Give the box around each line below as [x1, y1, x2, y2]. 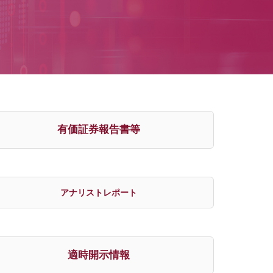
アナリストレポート [60, 187, 137, 198]
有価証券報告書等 [57, 123, 140, 136]
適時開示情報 [68, 249, 130, 261]
